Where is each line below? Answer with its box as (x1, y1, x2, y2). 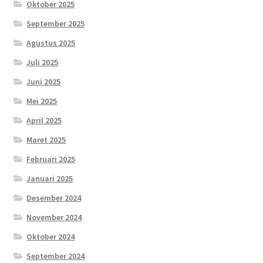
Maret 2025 (26, 134, 66, 145)
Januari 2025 (26, 173, 73, 184)
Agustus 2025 (26, 37, 76, 48)
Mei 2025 (26, 95, 58, 106)
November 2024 (26, 211, 82, 222)
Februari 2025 (26, 153, 76, 164)
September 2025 (26, 18, 85, 29)
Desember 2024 (26, 192, 82, 203)
